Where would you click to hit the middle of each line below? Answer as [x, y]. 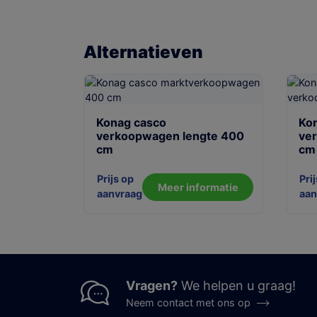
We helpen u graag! [237, 286]
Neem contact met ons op [188, 303]
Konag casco [131, 123]
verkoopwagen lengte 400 [170, 136]
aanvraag [120, 194]
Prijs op [115, 179]
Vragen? [152, 286]
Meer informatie [198, 188]
